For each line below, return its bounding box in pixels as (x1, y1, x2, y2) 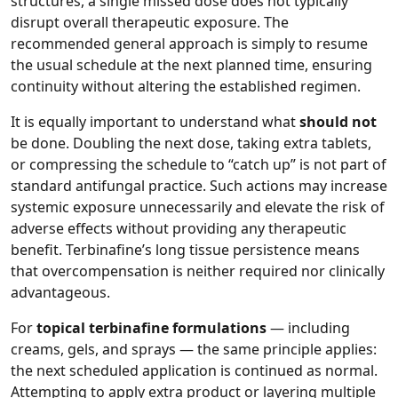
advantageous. (11, 283, 110, 303)
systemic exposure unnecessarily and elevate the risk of (11, 197, 385, 218)
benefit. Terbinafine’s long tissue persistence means (11, 240, 360, 260)
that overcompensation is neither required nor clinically (11, 261, 385, 282)
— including (267, 318, 350, 338)
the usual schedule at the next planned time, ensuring (11, 55, 372, 76)
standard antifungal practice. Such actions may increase (11, 176, 387, 196)
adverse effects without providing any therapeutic (11, 219, 346, 239)
